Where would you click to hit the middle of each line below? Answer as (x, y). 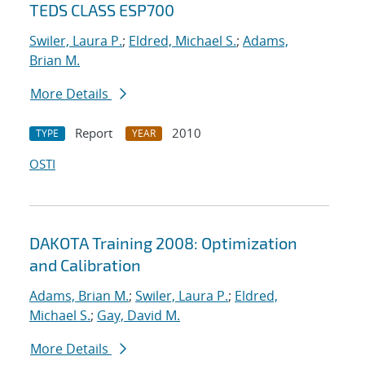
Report (94, 133)
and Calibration (85, 265)
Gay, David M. (139, 316)
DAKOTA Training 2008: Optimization (163, 243)
